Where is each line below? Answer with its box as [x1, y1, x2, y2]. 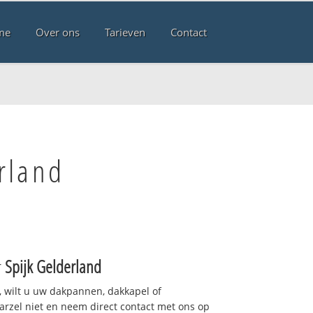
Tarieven [104, 25, 145, 40]
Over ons [35, 25, 80, 40]
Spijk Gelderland [5, 254, 101, 278]
